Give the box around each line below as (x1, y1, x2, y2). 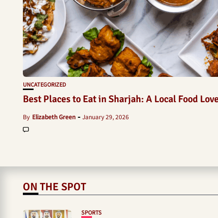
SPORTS (81, 208, 102, 216)
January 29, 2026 (82, 112, 129, 121)
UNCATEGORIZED (23, 80, 66, 88)
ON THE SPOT (23, 180, 86, 193)
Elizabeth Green (32, 112, 75, 121)
